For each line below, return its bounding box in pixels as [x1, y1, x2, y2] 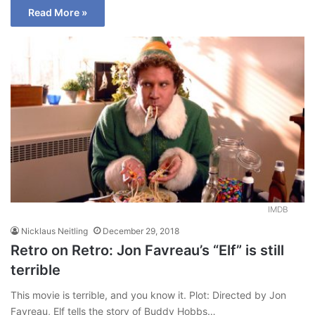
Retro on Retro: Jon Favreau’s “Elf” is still [11, 241, 284, 259]
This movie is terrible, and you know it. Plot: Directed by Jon [11, 288, 286, 301]
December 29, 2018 [103, 225, 179, 236]
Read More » [28, 6, 87, 19]
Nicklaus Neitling [21, 225, 88, 236]
